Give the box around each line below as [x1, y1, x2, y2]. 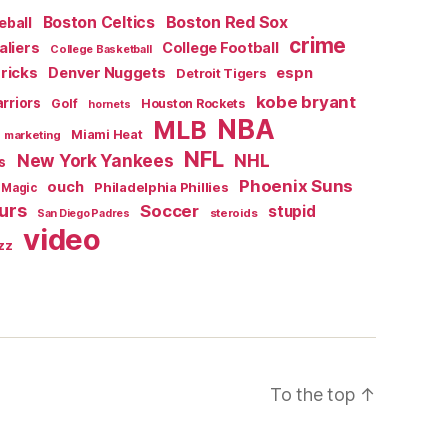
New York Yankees [16, 149, 174, 171]
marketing [3, 127, 61, 142]
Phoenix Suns [239, 175, 353, 196]
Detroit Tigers [176, 65, 266, 81]
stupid [268, 201, 316, 221]
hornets [88, 97, 131, 111]
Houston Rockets [140, 95, 245, 111]
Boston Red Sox [165, 11, 288, 32]
